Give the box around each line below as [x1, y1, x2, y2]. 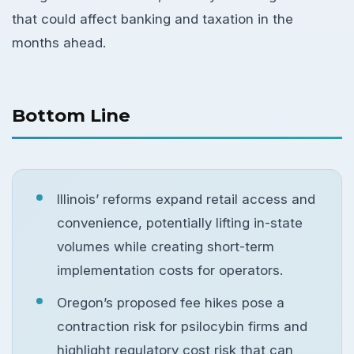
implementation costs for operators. [57, 262, 284, 278]
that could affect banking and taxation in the [12, 11, 293, 28]
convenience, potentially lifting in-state [57, 215, 303, 231]
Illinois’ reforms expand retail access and [57, 191, 316, 207]
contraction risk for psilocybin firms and [57, 318, 308, 335]
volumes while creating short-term [57, 239, 275, 254]
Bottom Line [12, 104, 130, 126]
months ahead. [12, 35, 106, 51]
